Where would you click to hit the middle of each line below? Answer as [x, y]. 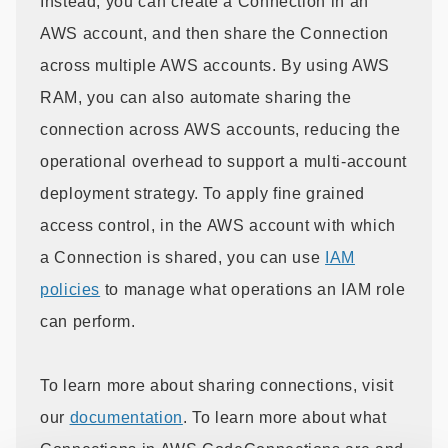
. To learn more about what [284, 417]
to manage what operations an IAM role [253, 289]
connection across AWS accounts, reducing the [220, 129]
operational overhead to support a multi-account [224, 161]
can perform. [88, 321]
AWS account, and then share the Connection [214, 33]
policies [70, 289]
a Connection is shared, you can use [183, 257]
